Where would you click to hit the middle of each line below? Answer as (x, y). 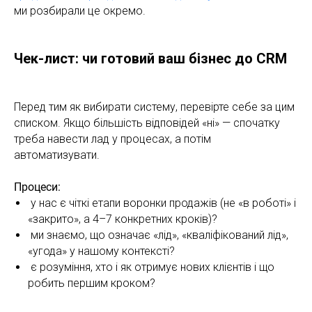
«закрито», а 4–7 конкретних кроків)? (123, 219)
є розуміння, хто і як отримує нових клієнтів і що (151, 267)
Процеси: (37, 187)
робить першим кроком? (92, 283)
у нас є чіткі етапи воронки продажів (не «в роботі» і (162, 203)
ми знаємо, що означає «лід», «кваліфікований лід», (158, 235)
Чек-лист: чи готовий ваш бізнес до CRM (150, 58)
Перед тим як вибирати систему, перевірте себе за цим (154, 107)
